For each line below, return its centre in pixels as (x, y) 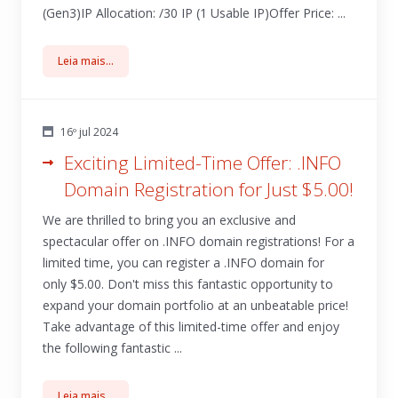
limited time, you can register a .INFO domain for (183, 263)
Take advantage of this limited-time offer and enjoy (191, 326)
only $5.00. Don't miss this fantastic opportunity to (188, 284)
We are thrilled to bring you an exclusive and (169, 220)
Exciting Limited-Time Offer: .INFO (203, 163)
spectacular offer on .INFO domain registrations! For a (199, 241)
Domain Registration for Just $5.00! (209, 189)
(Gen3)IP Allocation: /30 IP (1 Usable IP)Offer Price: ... (194, 13)
